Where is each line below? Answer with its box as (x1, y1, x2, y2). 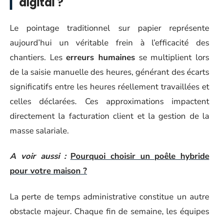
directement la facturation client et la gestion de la (10, 110, 209, 122)
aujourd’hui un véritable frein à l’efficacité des (10, 37, 209, 48)
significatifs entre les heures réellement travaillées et (10, 81, 209, 92)
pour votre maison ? (10, 165, 87, 176)
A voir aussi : (10, 151, 66, 162)
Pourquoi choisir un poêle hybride (70, 151, 209, 162)
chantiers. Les (10, 51, 66, 63)
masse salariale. (10, 125, 69, 136)
